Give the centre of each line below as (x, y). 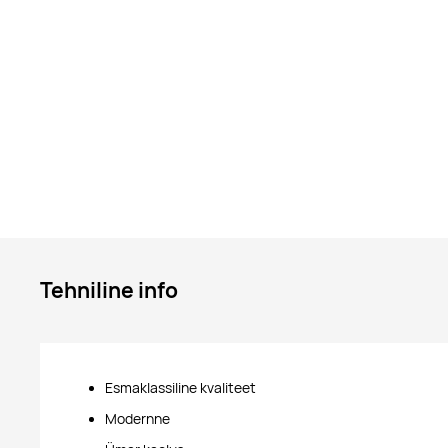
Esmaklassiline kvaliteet (180, 387)
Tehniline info (109, 290)
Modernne (137, 418)
